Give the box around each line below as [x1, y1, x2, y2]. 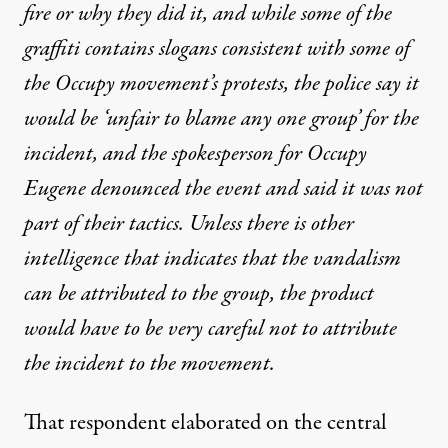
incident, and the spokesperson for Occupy [24, 137, 367, 170]
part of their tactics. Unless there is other [24, 207, 354, 240]
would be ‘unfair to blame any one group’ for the [24, 102, 419, 135]
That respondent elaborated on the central [24, 406, 387, 439]
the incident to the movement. [24, 347, 275, 380]
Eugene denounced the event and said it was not [24, 172, 423, 205]
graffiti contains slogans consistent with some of [24, 32, 410, 65]
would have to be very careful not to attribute [24, 312, 397, 345]
